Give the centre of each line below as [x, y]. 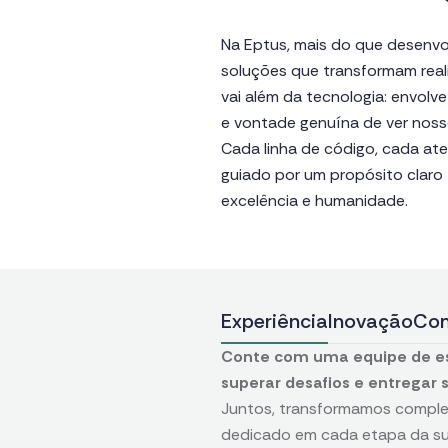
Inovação [371, 321]
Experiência [275, 321]
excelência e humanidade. [315, 200]
